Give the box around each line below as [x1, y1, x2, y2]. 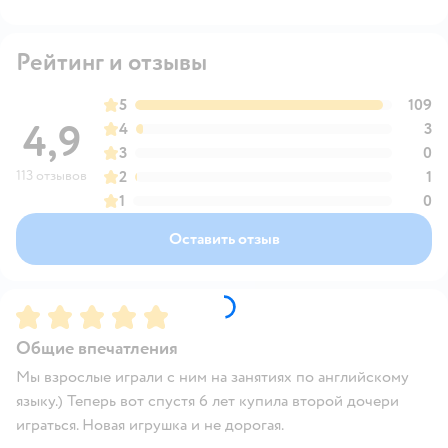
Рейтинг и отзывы [16, 46, 207, 78]
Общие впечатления [16, 336, 178, 360]
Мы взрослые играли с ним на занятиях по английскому [16, 366, 409, 387]
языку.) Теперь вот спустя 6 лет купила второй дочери [16, 390, 399, 411]
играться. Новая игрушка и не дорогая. [16, 414, 284, 435]
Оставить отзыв [168, 228, 280, 249]
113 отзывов [16, 166, 87, 184]
